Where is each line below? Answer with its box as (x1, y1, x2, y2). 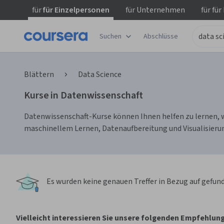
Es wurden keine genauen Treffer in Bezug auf (46, 176, 201, 187)
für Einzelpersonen (41, 4, 109, 15)
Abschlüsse (143, 31, 178, 41)
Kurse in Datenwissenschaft (24, 88, 143, 102)
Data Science (78, 69, 121, 80)
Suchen (99, 31, 121, 41)
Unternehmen (135, 4, 185, 15)
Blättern (24, 69, 54, 80)
